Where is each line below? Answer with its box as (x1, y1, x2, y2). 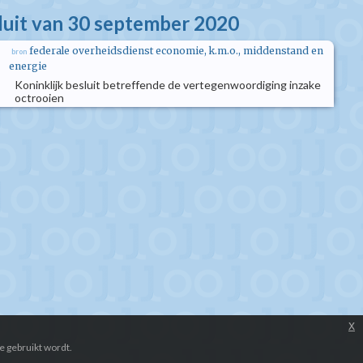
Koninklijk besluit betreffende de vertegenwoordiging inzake (15, 78, 321, 92)
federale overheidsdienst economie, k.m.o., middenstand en (29, 45, 323, 57)
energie (9, 60, 47, 72)
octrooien (15, 91, 64, 105)
